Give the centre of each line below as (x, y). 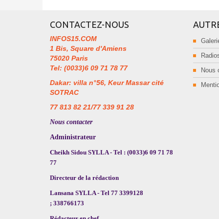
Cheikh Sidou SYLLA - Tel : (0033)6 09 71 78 (111, 152)
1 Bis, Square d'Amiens (88, 48)
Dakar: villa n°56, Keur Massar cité (107, 82)
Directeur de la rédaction (84, 177)
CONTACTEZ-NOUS (89, 24)
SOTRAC (64, 92)
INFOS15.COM (73, 38)
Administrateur (73, 137)
